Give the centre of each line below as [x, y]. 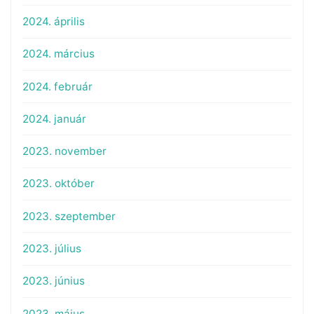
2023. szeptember [69, 216]
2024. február [57, 86]
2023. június [53, 281]
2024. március [58, 54]
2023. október [58, 184]
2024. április [53, 21]
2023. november [64, 151]
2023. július [52, 248]
